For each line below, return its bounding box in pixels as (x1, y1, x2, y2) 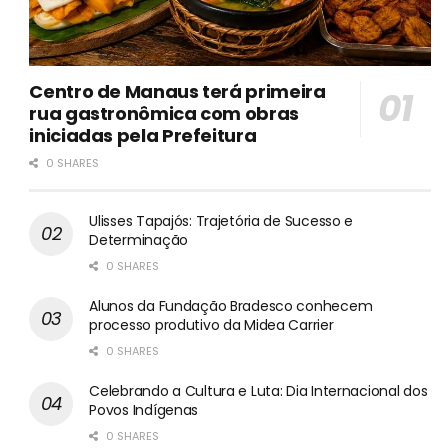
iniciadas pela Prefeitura (29, 122, 257, 148)
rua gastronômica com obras (29, 100, 299, 126)
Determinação (89, 229, 188, 250)
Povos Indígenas (89, 399, 199, 420)
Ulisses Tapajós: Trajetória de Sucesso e (89, 210, 354, 231)
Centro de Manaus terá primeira (29, 78, 326, 104)
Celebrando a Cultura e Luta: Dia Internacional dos (89, 380, 428, 401)
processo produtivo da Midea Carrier (89, 314, 334, 335)
